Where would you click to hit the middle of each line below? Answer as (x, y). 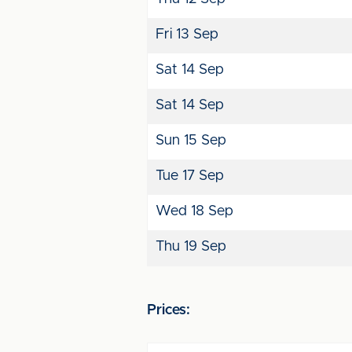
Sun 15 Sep (191, 141)
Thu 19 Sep (191, 247)
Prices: (169, 310)
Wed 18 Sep (194, 211)
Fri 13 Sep (187, 35)
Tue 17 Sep (190, 176)
